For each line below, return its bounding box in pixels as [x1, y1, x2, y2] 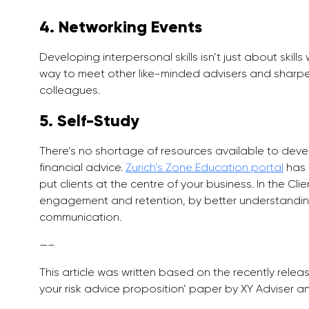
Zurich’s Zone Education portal [126, 161, 283, 175]
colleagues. [39, 83, 100, 97]
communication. [39, 210, 121, 224]
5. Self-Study [39, 110, 139, 131]
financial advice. [39, 161, 126, 175]
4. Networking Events [39, 17, 202, 37]
